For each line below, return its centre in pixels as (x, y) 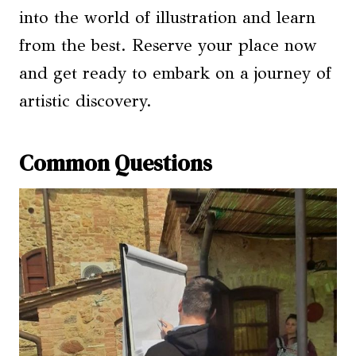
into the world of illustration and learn (167, 18)
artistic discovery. (85, 101)
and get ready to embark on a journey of (175, 74)
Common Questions (116, 163)
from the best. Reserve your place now (168, 46)
